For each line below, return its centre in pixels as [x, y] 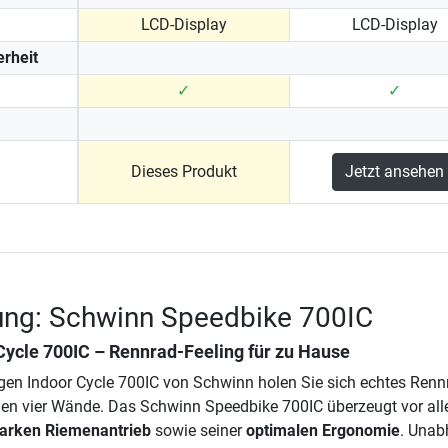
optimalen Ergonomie [322, 430]
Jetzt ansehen [395, 171]
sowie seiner [198, 430]
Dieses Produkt [183, 171]
